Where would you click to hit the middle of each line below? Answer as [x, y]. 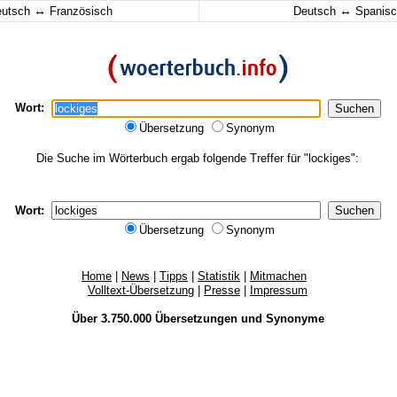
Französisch [79, 11]
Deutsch [316, 11]
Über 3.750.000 [113, 319]
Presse [222, 290]
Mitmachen [278, 276]
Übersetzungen [196, 319]
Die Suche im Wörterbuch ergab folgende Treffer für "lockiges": [198, 158]
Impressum [279, 290]
